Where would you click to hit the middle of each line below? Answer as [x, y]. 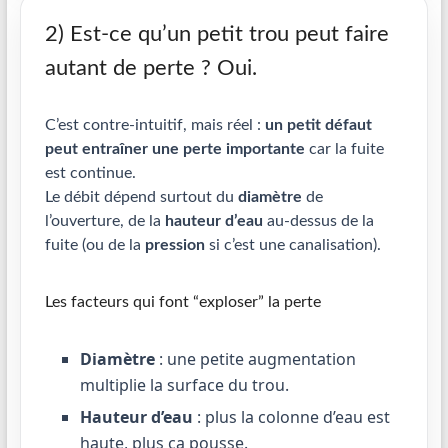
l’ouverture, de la [104, 221]
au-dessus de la [318, 221]
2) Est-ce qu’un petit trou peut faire [216, 34]
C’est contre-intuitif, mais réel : [154, 125]
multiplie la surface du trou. [184, 385]
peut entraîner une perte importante [174, 149]
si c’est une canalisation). [292, 245]
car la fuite [344, 149]
